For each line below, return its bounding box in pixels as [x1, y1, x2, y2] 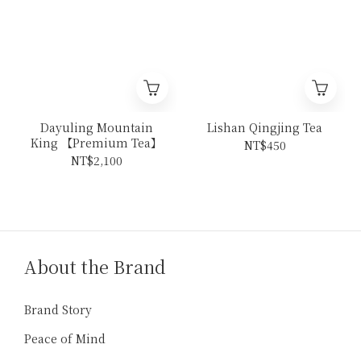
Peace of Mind [24, 330, 106, 347]
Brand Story [24, 301, 92, 318]
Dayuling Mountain [39, 119, 153, 136]
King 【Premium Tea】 [31, 135, 162, 151]
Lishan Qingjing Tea [207, 119, 322, 136]
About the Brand [24, 254, 166, 280]
